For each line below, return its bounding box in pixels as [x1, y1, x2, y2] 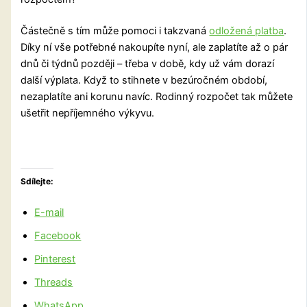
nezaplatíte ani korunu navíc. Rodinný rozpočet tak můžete [21, 90, 293, 103]
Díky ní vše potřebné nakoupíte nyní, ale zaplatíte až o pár [21, 41, 288, 54]
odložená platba [209, 25, 284, 38]
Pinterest [34, 253, 76, 266]
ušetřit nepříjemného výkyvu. [21, 107, 155, 120]
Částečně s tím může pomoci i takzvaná [21, 25, 210, 38]
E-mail [34, 206, 64, 219]
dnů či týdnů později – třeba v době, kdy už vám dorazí [21, 58, 275, 71]
